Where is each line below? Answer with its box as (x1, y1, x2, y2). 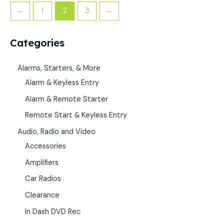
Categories (10, 36, 64, 49)
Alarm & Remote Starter (25, 94, 108, 104)
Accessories (25, 141, 66, 151)
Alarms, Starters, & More (17, 63, 100, 73)
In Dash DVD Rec (25, 206, 80, 216)
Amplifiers (25, 157, 58, 167)
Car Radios (25, 174, 61, 184)
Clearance (25, 190, 59, 200)
